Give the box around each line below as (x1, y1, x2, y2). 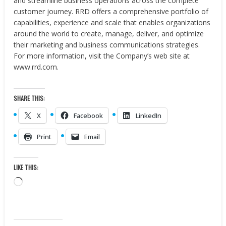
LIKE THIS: (14, 163, 39, 172)
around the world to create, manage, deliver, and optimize (14, 29, 204, 38)
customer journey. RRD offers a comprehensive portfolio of (14, 7, 209, 16)
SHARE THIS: (14, 94, 45, 102)
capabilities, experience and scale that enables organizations (14, 18, 211, 27)
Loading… (22, 177, 54, 187)
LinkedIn (136, 111, 162, 120)
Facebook (74, 111, 103, 120)
